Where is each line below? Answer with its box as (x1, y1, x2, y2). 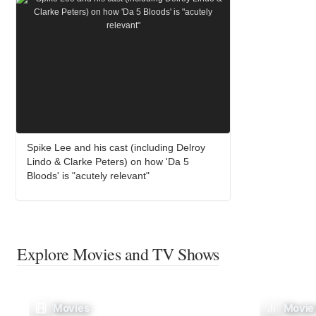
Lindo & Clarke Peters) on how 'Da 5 (27, 155, 189, 167)
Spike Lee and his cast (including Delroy (27, 141, 205, 153)
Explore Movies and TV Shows (17, 242, 219, 265)
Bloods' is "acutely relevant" (27, 169, 150, 181)
